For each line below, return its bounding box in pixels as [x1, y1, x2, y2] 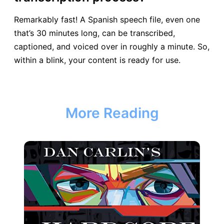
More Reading [65, 104, 159, 121]
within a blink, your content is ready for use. [14, 54, 180, 65]
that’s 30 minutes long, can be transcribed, [14, 27, 175, 38]
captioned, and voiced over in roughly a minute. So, [14, 41, 209, 51]
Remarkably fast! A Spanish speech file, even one [14, 14, 200, 24]
